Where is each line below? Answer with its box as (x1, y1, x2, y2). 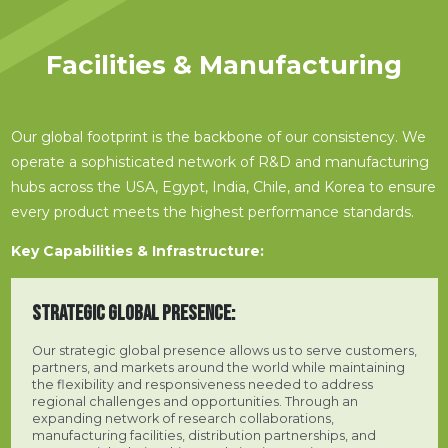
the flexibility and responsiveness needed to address (31, 377, 373, 393)
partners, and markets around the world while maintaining (31, 360, 405, 376)
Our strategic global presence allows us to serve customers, (31, 343, 417, 359)
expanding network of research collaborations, (31, 411, 334, 427)
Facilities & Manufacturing (46, 49, 402, 82)
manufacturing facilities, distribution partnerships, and (31, 428, 376, 444)
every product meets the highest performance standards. (10, 203, 414, 222)
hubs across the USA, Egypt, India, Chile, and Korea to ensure (10, 178, 436, 197)
